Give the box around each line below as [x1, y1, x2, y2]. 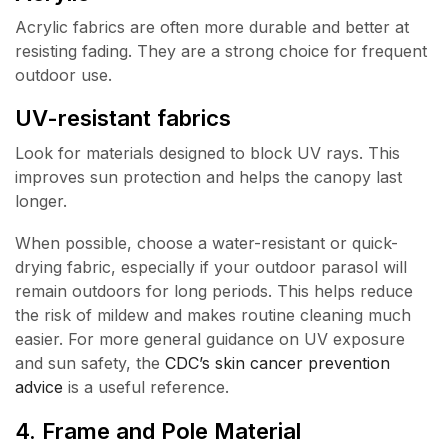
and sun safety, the [15, 353, 165, 374]
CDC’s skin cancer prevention [165, 353, 390, 374]
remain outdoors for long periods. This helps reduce [15, 281, 413, 302]
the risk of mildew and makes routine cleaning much [15, 305, 411, 326]
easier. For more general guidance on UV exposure [15, 329, 405, 350]
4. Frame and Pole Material [15, 416, 301, 444]
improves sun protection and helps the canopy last [15, 166, 402, 187]
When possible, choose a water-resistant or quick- [15, 233, 398, 254]
